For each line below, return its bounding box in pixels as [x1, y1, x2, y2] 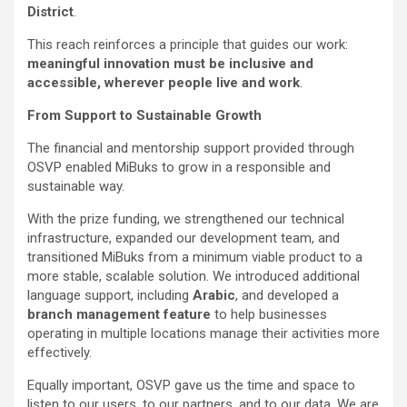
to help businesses [211, 306, 327, 323]
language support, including [27, 287, 193, 304]
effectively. [27, 344, 92, 362]
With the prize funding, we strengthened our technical [27, 211, 344, 228]
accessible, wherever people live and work [27, 74, 300, 92]
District [27, 4, 74, 21]
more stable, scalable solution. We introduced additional [27, 268, 360, 285]
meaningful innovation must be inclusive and [27, 55, 313, 73]
